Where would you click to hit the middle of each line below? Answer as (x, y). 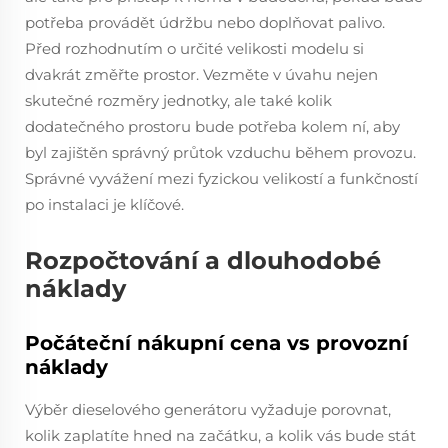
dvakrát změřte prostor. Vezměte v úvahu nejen (201, 74)
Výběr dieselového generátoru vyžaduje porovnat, (208, 409)
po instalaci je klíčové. (104, 204)
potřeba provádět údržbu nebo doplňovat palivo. (205, 22)
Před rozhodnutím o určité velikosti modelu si (194, 48)
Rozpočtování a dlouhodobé (203, 260)
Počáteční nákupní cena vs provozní (216, 343)
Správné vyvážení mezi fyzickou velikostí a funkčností (221, 178)
